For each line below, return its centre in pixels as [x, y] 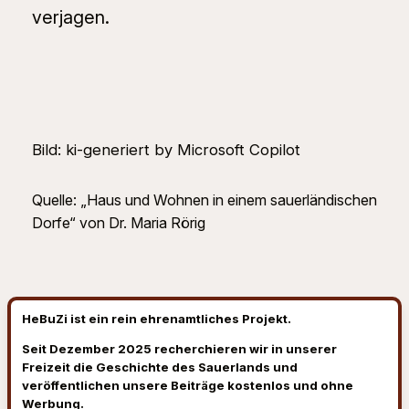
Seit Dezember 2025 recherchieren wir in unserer [179, 348]
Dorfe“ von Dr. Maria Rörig [118, 222]
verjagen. [70, 17]
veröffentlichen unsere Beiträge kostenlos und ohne [188, 385]
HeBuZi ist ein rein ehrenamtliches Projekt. [157, 318]
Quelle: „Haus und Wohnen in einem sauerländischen [204, 199]
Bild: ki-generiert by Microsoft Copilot [166, 149]
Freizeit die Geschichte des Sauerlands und [160, 367]
